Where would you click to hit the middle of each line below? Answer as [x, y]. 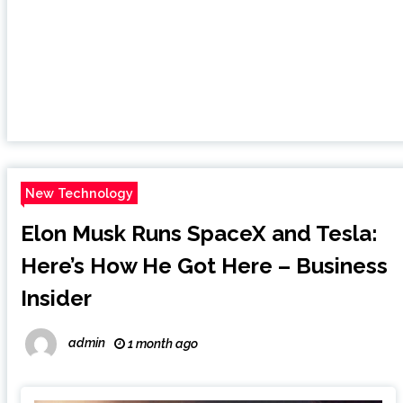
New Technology [79, 193]
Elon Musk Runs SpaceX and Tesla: [199, 233]
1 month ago [161, 344]
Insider [56, 298]
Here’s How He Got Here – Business [204, 266]
